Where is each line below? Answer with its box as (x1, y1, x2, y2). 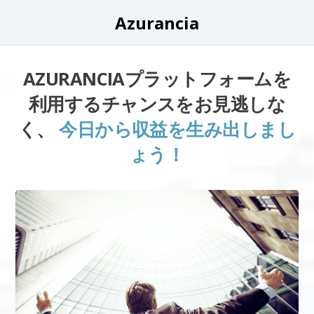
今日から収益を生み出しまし (59, 117, 296, 142)
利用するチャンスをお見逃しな (28, 92, 286, 116)
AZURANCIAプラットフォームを (22, 67, 292, 91)
